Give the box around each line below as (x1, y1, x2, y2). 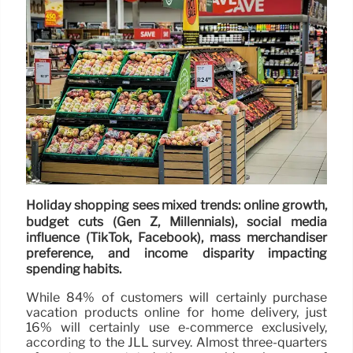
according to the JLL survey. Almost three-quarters (26, 334, 327, 350)
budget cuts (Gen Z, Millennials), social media (26, 214, 327, 229)
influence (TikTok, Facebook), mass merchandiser (26, 230, 327, 246)
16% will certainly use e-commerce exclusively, (26, 319, 327, 335)
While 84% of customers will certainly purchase (26, 289, 327, 305)
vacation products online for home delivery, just (26, 304, 327, 320)
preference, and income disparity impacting (26, 246, 327, 262)
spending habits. (26, 262, 121, 277)
